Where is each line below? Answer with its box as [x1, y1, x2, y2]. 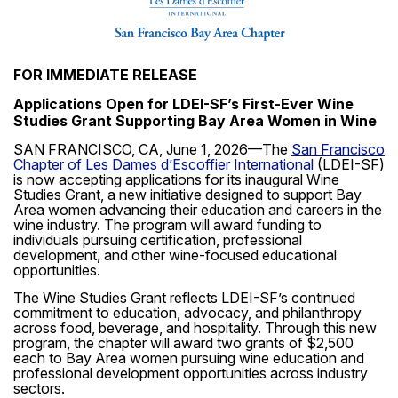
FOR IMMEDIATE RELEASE [13, 66, 197, 84]
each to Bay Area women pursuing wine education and [13, 349, 364, 368]
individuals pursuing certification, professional [13, 231, 302, 250]
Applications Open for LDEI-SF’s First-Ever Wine [13, 95, 354, 114]
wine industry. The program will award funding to [13, 216, 322, 235]
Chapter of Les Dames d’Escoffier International [13, 155, 314, 174]
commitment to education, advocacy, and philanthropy [13, 304, 362, 322]
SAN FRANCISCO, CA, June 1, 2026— [13, 140, 262, 159]
